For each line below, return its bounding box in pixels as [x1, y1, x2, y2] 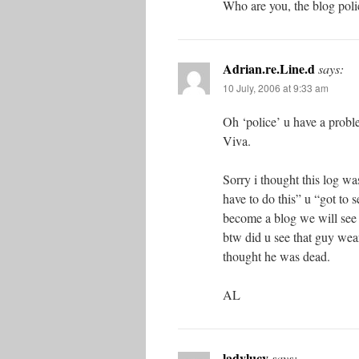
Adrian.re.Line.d [223, 59, 315, 78]
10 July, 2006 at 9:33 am [223, 81, 329, 95]
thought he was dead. [223, 248, 330, 264]
